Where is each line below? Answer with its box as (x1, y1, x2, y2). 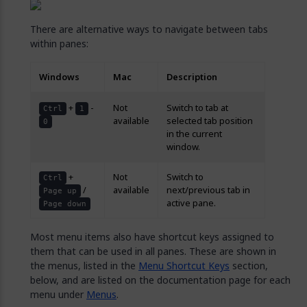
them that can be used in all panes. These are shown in (30, 244, 276, 258)
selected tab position (167, 114, 253, 127)
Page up (43, 186, 77, 195)
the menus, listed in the (30, 258, 138, 273)
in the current (167, 127, 222, 140)
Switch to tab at (167, 101, 228, 114)
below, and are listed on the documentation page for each (30, 273, 291, 287)
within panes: (30, 36, 88, 51)
